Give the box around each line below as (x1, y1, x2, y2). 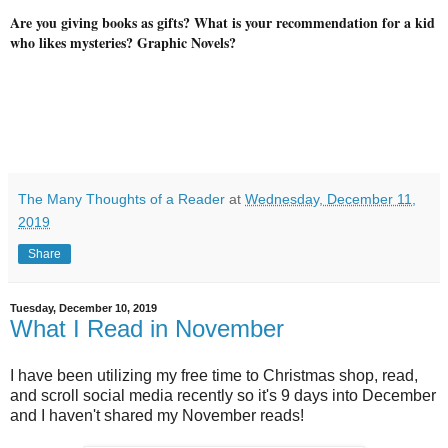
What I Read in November (10, 314, 284, 342)
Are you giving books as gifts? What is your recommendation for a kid (10, 11, 435, 33)
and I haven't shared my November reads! (10, 407, 304, 425)
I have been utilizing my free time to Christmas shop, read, (10, 367, 418, 385)
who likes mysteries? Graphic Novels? (10, 31, 236, 53)
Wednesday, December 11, (245, 190, 416, 207)
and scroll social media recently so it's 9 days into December (10, 387, 436, 405)
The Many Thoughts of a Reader (18, 190, 225, 207)
